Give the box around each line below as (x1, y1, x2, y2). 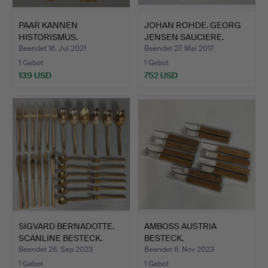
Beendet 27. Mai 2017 (144, 44, 214, 54)
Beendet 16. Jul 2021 (19, 44, 86, 54)
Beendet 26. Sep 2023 (19, 245, 93, 255)
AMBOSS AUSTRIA (144, 221, 217, 232)
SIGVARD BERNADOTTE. (19, 221, 114, 232)
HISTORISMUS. (19, 31, 78, 42)
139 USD (19, 70, 51, 81)
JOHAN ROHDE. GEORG (144, 19, 241, 31)
